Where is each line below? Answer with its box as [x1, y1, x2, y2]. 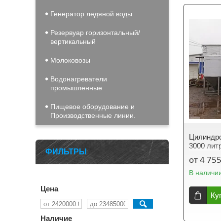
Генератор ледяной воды [50, 10, 132, 18]
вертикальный [50, 37, 96, 45]
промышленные [50, 84, 102, 92]
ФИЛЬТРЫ [45, 147, 87, 156]
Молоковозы [50, 56, 90, 64]
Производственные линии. [50, 111, 136, 119]
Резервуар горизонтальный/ [50, 29, 140, 37]
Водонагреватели [50, 75, 107, 83]
